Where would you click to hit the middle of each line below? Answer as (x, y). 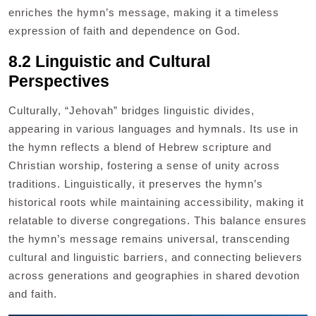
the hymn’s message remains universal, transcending (149, 238)
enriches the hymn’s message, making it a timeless (144, 12)
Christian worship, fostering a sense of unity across (144, 165)
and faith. (33, 293)
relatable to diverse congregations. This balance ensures (158, 220)
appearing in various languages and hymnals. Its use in (153, 128)
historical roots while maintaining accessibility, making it (156, 202)
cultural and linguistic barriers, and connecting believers (156, 257)
